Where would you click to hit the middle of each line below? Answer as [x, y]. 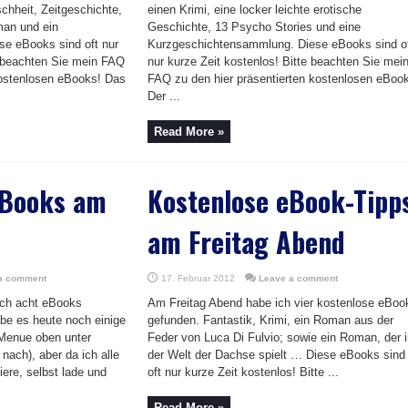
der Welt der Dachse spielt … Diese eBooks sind [276, 355]
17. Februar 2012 [198, 278]
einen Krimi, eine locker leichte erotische [255, 10]
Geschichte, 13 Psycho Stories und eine [254, 27]
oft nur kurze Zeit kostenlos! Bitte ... [243, 372]
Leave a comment [298, 278]
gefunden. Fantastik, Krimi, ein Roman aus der [270, 320]
